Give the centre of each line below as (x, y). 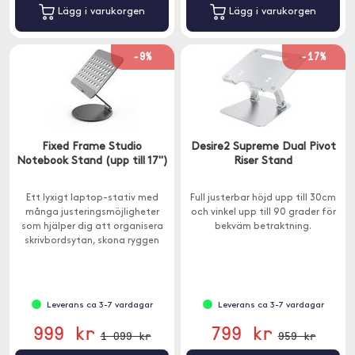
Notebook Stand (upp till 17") (92, 161)
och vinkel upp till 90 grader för (263, 212)
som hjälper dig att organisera (92, 227)
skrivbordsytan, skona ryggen (92, 241)
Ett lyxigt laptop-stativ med (92, 198)
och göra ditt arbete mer (92, 255)
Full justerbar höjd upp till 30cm (263, 198)
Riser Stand (263, 161)
